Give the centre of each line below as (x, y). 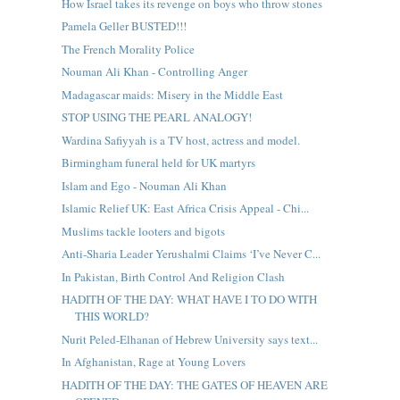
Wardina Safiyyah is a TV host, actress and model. (180, 140)
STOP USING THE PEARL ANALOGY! (156, 117)
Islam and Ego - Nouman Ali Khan (144, 185)
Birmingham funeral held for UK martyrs (158, 163)
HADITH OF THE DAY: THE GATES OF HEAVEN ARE (194, 384)
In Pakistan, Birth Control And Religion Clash (173, 276)
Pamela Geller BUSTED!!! (124, 26)
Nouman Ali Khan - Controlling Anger (154, 72)
